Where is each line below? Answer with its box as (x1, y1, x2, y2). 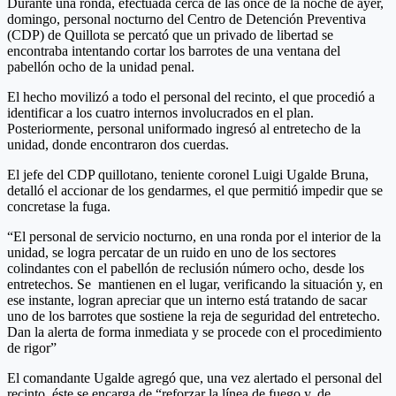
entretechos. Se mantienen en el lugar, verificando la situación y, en (7, 277, 383, 293)
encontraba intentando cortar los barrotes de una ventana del (7, 43, 340, 59)
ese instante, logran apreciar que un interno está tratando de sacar (7, 293, 367, 308)
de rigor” (7, 340, 64, 356)
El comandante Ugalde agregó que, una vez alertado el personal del (7, 370, 382, 386)
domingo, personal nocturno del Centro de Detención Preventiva (7, 11, 366, 27)
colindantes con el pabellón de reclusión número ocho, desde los (7, 261, 364, 277)
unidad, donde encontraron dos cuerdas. (7, 137, 229, 153)
